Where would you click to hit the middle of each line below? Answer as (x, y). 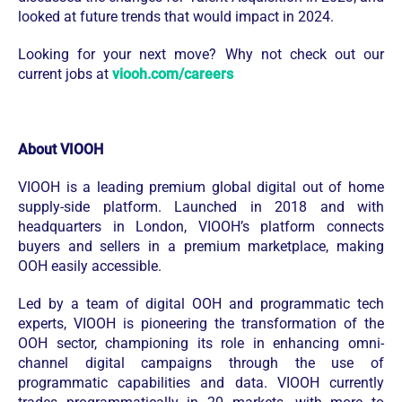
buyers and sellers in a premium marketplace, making (201, 247)
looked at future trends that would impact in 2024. (176, 17)
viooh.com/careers (175, 74)
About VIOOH (61, 150)
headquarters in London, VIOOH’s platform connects (201, 227)
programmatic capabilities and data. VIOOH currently (201, 383)
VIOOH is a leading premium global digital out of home (201, 188)
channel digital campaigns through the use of (201, 363)
